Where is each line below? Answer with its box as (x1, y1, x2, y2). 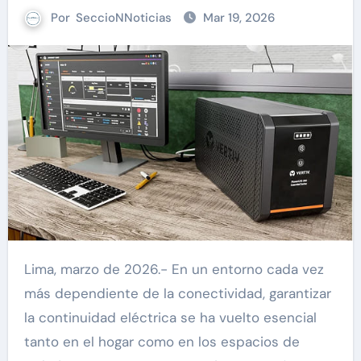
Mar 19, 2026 (203, 10, 275, 26)
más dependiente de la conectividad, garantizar (23, 284, 331, 302)
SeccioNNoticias (76, 10, 172, 26)
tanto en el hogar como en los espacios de (23, 332, 300, 351)
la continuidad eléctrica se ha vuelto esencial (23, 308, 317, 326)
